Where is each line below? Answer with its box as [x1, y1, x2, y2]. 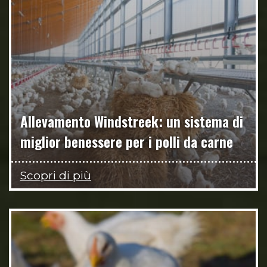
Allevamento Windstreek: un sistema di [20, 111, 243, 132]
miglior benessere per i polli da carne [20, 131, 233, 152]
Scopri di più [20, 168, 91, 182]
